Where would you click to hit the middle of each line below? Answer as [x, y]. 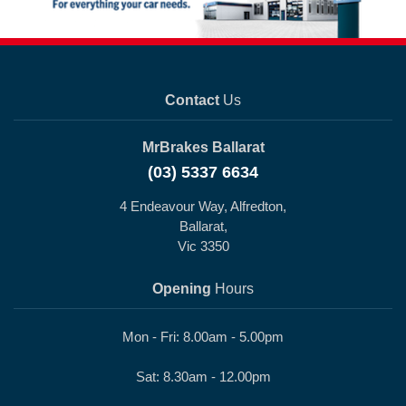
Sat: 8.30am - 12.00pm [203, 377]
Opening [182, 289]
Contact [192, 100]
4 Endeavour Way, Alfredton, [203, 206]
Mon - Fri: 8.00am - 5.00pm [203, 337]
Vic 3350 [203, 246]
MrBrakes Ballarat [203, 147]
